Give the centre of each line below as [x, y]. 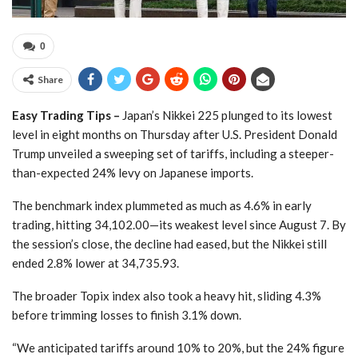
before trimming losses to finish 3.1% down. [127, 314]
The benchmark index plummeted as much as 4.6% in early [162, 205]
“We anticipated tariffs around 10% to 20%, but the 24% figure [178, 347]
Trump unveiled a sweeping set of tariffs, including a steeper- [173, 153]
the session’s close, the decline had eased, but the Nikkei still [169, 243]
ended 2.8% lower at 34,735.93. [95, 263]
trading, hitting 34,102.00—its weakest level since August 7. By [179, 224]
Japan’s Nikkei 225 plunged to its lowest [226, 115]
